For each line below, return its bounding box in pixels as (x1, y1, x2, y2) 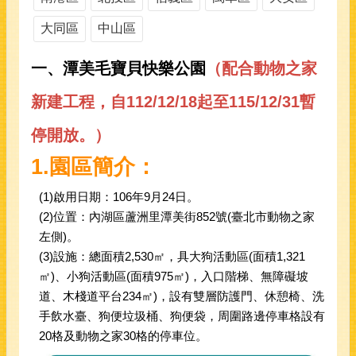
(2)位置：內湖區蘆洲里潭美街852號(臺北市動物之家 (39, 210, 315, 223)
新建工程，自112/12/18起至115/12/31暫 (31, 93, 315, 110)
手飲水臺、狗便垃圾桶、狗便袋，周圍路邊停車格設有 (39, 309, 325, 323)
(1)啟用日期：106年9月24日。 (39, 190, 199, 203)
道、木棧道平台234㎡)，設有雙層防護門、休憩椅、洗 (39, 289, 324, 303)
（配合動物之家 (206, 60, 317, 77)
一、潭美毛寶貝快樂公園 (31, 60, 206, 77)
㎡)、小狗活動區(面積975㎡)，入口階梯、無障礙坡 (39, 269, 308, 283)
